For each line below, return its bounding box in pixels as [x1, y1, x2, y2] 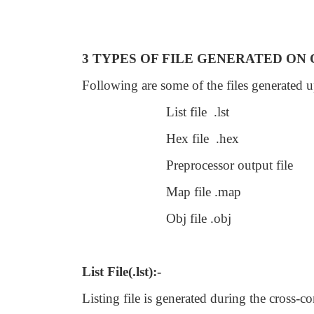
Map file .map [166, 184, 241, 199]
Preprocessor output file [166, 158, 293, 172]
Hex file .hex [166, 131, 239, 146]
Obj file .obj [166, 211, 231, 226]
